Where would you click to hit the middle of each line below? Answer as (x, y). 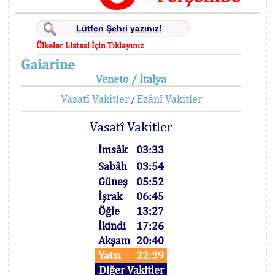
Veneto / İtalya (131, 79)
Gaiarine (48, 64)
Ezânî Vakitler (169, 99)
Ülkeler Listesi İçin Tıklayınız (90, 45)
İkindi (112, 226)
